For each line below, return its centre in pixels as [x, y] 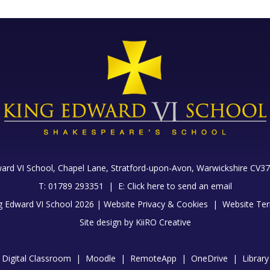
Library [255, 258]
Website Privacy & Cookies [155, 204]
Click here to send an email [179, 186]
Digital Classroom [36, 258]
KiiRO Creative [163, 222]
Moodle [100, 258]
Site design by [107, 222]
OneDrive [209, 258]
